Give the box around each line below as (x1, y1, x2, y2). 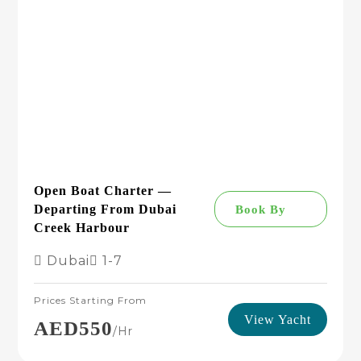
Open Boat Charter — (34, 184, 172, 197)
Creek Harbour (34, 221, 131, 234)
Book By (234, 202, 286, 216)
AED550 (34, 317, 114, 339)
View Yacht (243, 312, 311, 326)
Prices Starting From (34, 294, 147, 306)
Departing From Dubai (34, 202, 177, 216)
